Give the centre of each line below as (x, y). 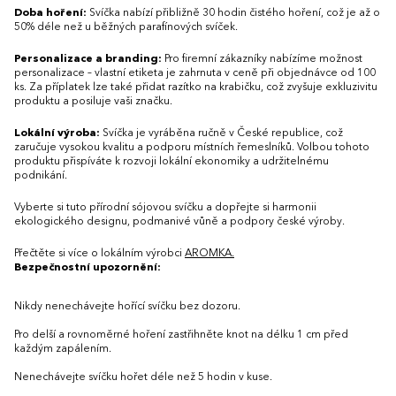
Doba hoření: (52, 13)
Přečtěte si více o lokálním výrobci (99, 253)
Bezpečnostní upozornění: (88, 267)
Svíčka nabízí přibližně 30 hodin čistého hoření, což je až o (235, 13)
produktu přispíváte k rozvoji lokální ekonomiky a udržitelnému (171, 161)
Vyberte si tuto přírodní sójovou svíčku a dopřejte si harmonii (165, 207)
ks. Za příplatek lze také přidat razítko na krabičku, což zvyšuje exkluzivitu (196, 87)
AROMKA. (209, 253)
